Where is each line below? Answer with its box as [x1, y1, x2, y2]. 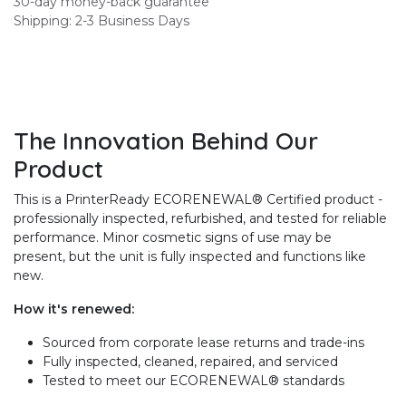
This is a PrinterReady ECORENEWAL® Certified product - [14, 191, 382, 208]
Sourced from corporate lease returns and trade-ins [43, 334, 364, 352]
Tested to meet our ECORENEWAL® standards [43, 372, 344, 390]
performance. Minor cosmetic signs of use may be [14, 229, 332, 246]
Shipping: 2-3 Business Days [14, 13, 189, 30]
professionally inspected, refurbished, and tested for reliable [14, 210, 387, 227]
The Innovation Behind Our [14, 125, 318, 157]
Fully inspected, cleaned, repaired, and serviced [43, 353, 342, 371]
